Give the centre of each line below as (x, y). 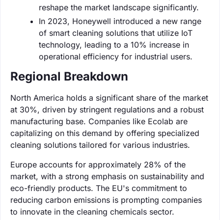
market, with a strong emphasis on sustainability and (107, 176)
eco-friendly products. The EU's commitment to (99, 188)
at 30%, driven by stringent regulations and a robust (107, 109)
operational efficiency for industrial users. (116, 56)
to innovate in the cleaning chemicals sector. (92, 211)
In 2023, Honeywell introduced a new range (120, 21)
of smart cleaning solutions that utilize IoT (116, 33)
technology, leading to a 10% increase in (114, 44)
